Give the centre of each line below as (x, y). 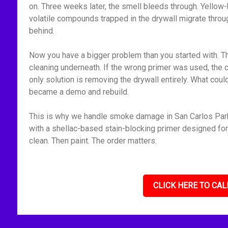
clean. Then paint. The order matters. (93, 141)
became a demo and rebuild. (79, 92)
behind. (41, 31)
